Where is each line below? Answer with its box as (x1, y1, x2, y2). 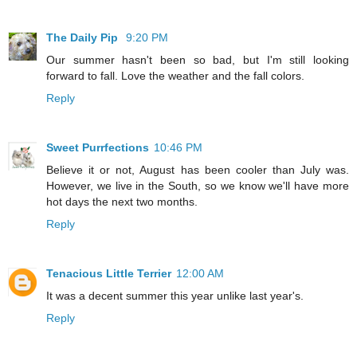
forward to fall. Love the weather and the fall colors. (46, 69, 304, 83)
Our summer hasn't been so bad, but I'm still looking (46, 53, 349, 67)
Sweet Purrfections (46, 141, 149, 155)
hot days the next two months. (46, 195, 198, 209)
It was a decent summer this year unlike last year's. (46, 289, 304, 303)
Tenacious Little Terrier (46, 267, 171, 280)
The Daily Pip (46, 31, 121, 45)
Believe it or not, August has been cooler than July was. (46, 163, 349, 177)
